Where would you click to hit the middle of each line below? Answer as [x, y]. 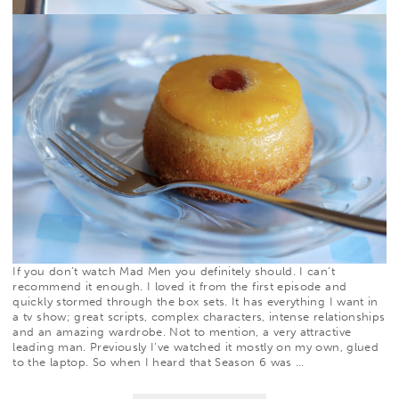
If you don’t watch [66, 272]
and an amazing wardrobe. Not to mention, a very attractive [182, 332]
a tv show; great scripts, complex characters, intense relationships [199, 317]
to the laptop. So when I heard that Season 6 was [155, 362]
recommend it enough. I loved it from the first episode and [180, 287]
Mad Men [146, 272]
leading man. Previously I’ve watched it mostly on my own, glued [196, 347]
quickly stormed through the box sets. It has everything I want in [195, 302]
